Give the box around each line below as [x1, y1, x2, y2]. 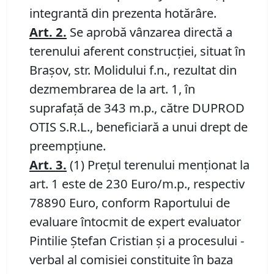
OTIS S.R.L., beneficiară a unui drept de [29, 118, 248, 136]
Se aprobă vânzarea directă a [67, 23, 232, 41]
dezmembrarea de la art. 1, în [29, 80, 195, 98]
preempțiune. [29, 137, 106, 155]
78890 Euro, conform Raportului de [29, 194, 230, 212]
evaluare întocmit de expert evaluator [29, 213, 241, 231]
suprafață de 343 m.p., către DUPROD [29, 99, 245, 117]
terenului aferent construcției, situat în [29, 42, 245, 60]
